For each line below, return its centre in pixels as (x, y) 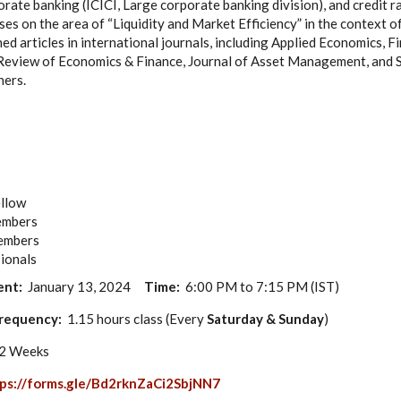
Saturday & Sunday (265, 319)
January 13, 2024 (82, 287)
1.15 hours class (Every (136, 319)
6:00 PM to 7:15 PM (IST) (268, 287)
